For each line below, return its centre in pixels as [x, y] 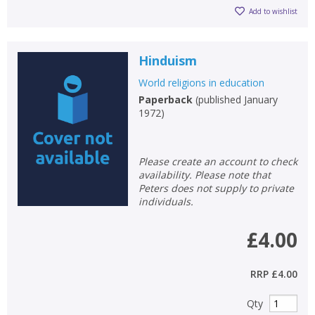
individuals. [166, 201]
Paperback [165, 99]
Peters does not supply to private [216, 188]
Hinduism [167, 60]
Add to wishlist [273, 12]
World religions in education [201, 82]
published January [238, 99]
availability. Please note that [204, 174]
